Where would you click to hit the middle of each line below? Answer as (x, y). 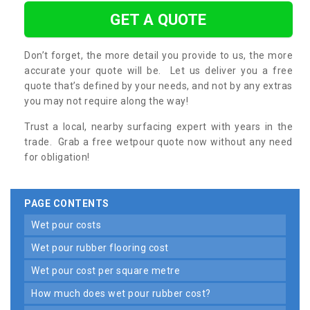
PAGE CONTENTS (67, 203)
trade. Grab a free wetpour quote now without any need (158, 142)
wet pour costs (70, 225)
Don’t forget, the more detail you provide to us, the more (158, 55)
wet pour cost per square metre (110, 270)
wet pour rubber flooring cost (104, 247)
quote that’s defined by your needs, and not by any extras (158, 85)
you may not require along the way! (106, 101)
